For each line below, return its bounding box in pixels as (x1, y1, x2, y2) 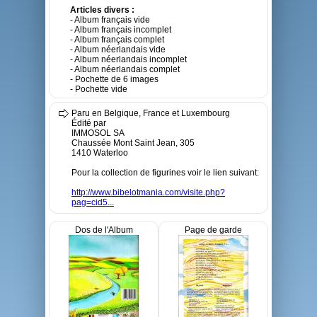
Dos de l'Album (74, 225, 133, 235)
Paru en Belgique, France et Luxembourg (71, 108, 230, 118)
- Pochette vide (70, 84, 127, 94)
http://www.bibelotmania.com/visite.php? (71, 188, 225, 197)
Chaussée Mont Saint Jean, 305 (71, 138, 195, 148)
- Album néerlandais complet (70, 64, 180, 74)
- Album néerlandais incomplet (70, 54, 187, 64)
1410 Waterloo (71, 148, 128, 158)
